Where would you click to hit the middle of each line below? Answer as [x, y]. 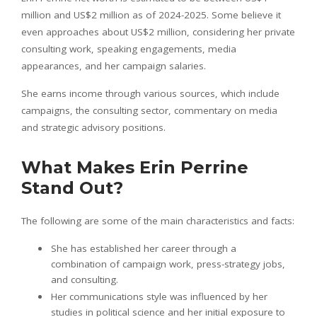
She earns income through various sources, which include [150, 93]
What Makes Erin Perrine [135, 167]
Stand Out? [72, 188]
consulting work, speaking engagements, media [129, 48]
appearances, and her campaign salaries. [115, 65]
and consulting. [85, 279]
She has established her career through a [144, 248]
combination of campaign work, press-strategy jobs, [168, 264]
